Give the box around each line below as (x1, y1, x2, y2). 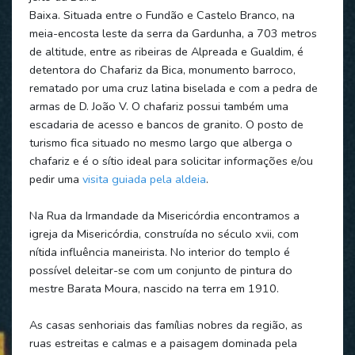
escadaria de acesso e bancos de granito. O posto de (29, 116, 303, 132)
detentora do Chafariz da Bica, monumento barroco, (29, 61, 296, 78)
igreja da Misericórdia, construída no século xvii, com (29, 225, 299, 242)
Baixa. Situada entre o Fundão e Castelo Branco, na (29, 6, 295, 23)
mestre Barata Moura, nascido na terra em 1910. (29, 280, 279, 296)
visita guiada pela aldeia (78, 170, 206, 187)
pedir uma (29, 170, 79, 187)
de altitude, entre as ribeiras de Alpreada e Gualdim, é (29, 43, 303, 59)
